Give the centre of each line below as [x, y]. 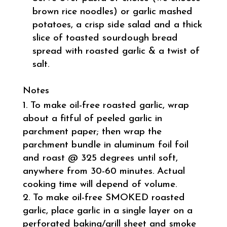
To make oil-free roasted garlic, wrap [109, 105]
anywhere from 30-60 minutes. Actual [104, 171]
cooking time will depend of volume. [100, 184]
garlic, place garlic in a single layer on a [107, 211]
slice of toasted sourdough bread [105, 38]
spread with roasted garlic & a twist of [116, 51]
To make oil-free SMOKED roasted [109, 198]
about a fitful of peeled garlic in [92, 119]
